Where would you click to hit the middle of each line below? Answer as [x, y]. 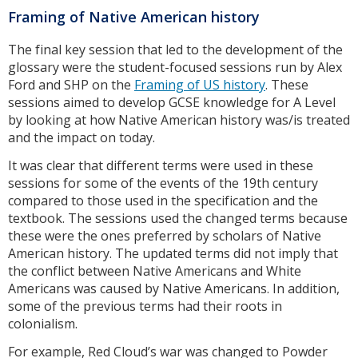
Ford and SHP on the [71, 85]
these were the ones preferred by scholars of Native [165, 235]
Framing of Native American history [134, 17]
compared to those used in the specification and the [163, 200]
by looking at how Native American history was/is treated [179, 120]
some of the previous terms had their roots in [145, 306]
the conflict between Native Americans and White [155, 270]
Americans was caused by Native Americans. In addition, [174, 288]
